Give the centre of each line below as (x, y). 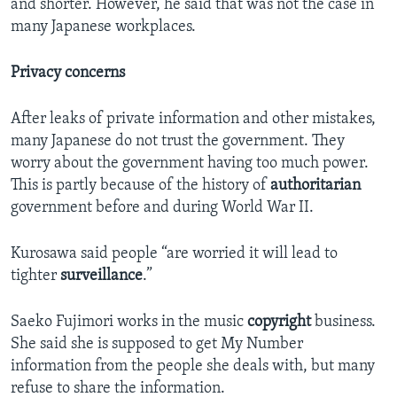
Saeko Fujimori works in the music (129, 323)
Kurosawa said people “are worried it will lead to (174, 254)
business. (343, 323)
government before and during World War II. (162, 208)
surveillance (101, 276)
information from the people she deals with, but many (193, 367)
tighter (35, 276)
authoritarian (315, 186)
